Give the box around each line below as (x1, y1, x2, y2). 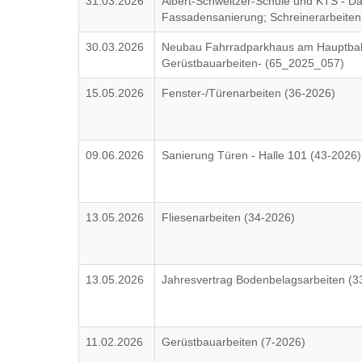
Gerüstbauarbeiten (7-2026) (162, 335, 306, 348)
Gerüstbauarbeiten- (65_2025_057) (162, 57, 345, 69)
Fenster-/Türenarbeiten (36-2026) (162, 86, 336, 99)
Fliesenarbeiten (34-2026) (162, 211, 296, 224)
